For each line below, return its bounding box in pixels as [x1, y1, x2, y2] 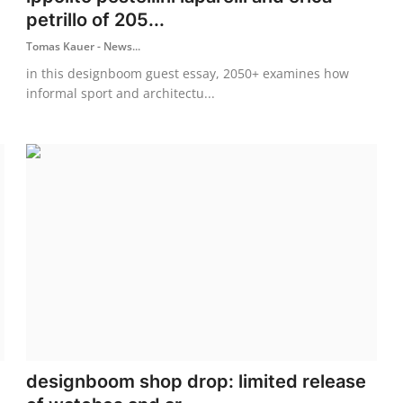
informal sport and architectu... [26, 84, 216, 102]
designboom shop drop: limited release [26, 370, 367, 392]
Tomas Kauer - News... [26, 38, 141, 54]
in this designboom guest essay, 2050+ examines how [26, 64, 350, 82]
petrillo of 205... [26, 8, 166, 31]
